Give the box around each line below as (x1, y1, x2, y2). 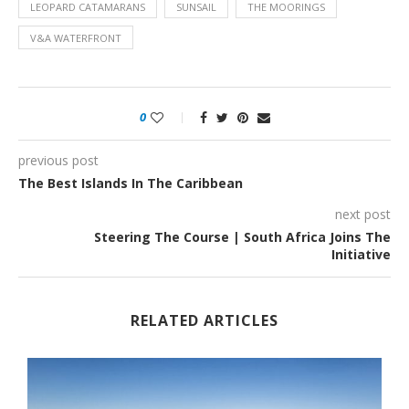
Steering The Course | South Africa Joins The (94, 228, 391, 246)
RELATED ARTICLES (131, 310, 278, 331)
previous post (18, 152, 99, 170)
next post (335, 205, 391, 224)
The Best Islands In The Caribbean (18, 174, 243, 193)
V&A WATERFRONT (30, 31, 121, 46)
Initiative (331, 246, 391, 264)
